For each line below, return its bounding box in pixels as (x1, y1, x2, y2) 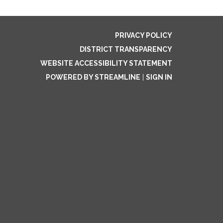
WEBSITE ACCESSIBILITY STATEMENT (40, 59, 172, 67)
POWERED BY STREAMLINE (46, 73, 140, 81)
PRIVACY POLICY (115, 31, 172, 39)
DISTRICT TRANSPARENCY (80, 45, 172, 53)
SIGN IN (146, 73, 172, 81)
